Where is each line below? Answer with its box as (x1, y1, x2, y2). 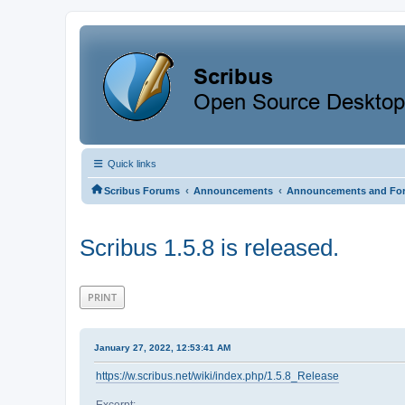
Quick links (105, 158, 156, 169)
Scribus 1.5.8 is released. (80, 234, 339, 261)
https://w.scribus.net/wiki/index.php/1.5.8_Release (96, 369, 339, 382)
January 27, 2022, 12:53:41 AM (94, 342, 231, 353)
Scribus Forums (104, 185, 180, 196)
